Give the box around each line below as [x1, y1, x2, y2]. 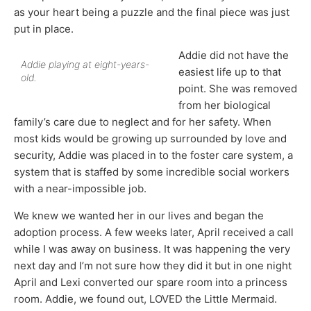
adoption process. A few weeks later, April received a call [14, 225, 294, 239]
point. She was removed [178, 82, 297, 96]
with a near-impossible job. [14, 182, 146, 196]
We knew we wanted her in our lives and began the [14, 208, 264, 222]
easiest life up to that [178, 65, 281, 79]
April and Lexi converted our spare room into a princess [14, 275, 287, 289]
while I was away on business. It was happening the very [14, 242, 290, 255]
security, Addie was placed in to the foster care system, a [14, 149, 293, 162]
